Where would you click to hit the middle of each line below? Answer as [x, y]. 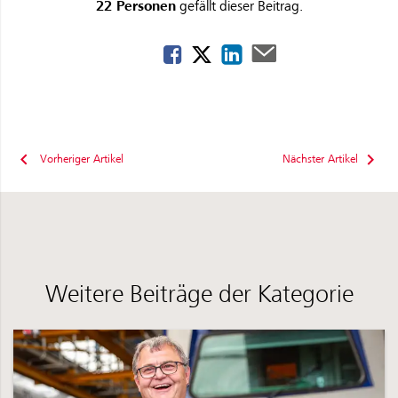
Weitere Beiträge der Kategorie [199, 294]
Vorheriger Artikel [82, 159]
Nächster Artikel [320, 159]
